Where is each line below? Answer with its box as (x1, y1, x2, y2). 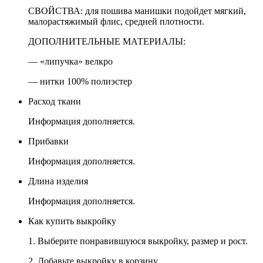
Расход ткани (28, 96, 81, 107)
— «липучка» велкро (28, 56, 113, 67)
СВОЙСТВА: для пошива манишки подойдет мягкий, (28, 6, 246, 16)
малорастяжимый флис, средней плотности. (28, 16, 204, 27)
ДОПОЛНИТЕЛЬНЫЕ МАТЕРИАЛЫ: (28, 36, 186, 47)
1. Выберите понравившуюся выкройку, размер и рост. (28, 236, 248, 247)
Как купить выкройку (28, 216, 116, 227)
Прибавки (28, 136, 69, 147)
